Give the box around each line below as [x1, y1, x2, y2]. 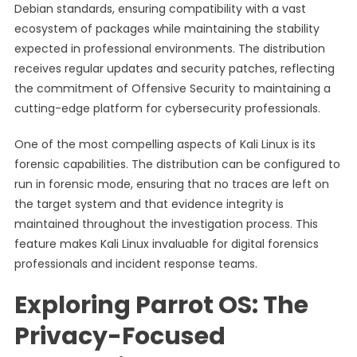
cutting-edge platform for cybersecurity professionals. [14, 100, 320, 116]
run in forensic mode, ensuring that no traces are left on [14, 176, 329, 192]
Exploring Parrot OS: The [14, 288, 308, 322]
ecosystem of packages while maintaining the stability [14, 21, 320, 37]
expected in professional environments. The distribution [14, 41, 325, 57]
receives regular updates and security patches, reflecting [14, 61, 335, 76]
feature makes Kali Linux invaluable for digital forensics [14, 236, 319, 252]
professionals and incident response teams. [14, 256, 257, 272]
